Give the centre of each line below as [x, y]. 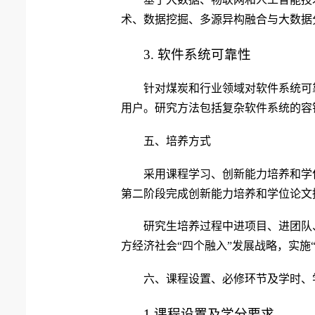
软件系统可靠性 [204, 54]
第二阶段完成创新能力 [177, 193]
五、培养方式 [177, 141]
